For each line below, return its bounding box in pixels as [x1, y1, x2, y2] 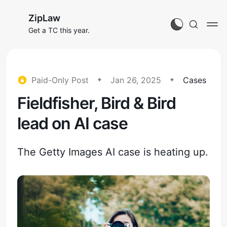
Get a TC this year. [28, 26, 90, 34]
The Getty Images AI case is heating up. [17, 146, 209, 158]
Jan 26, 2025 [110, 75, 162, 85]
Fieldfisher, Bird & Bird [17, 93, 176, 113]
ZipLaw [28, 13, 60, 23]
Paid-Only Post [31, 75, 89, 85]
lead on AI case [17, 113, 128, 133]
